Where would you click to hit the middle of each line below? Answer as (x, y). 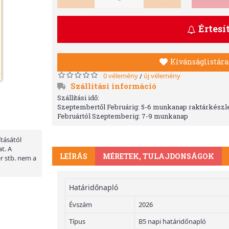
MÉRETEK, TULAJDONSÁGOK (158, 156)
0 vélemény (121, 75)
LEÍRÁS (74, 156)
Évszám (81, 204)
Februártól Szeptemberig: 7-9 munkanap (123, 116)
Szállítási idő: (78, 97)
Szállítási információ (113, 86)
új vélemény (162, 75)
